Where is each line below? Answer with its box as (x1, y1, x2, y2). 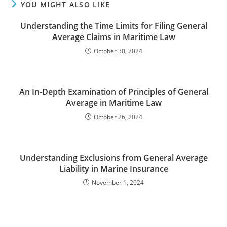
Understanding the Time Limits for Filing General (20, 20, 207, 31)
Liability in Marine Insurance (59, 163, 168, 174)
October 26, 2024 (93, 112, 142, 121)
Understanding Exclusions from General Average (19, 152, 208, 163)
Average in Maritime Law (65, 97, 162, 108)
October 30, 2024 (93, 47, 142, 55)
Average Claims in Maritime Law (52, 31, 175, 43)
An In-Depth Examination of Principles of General (19, 86, 208, 97)
